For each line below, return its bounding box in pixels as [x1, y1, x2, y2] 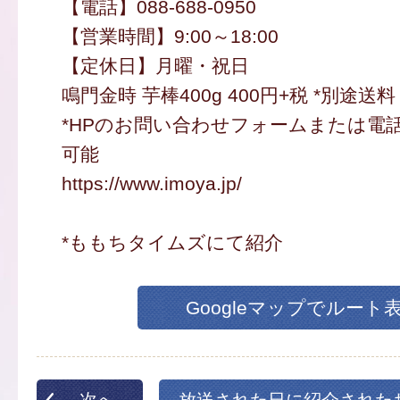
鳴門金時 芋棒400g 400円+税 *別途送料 [61, 85, 396, 106]
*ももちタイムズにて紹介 [61, 232, 283, 254]
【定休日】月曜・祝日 [61, 55, 249, 77]
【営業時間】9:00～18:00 [61, 26, 279, 47]
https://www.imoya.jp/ [61, 173, 242, 195]
